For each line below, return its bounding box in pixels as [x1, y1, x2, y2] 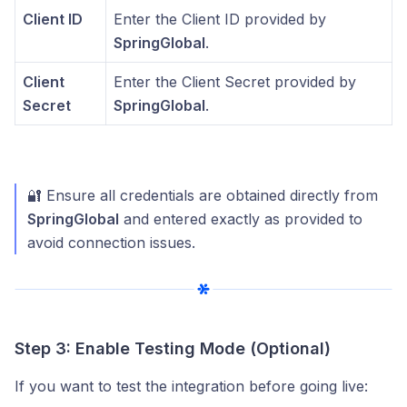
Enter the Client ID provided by [114, 9, 326, 28]
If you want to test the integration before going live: [15, 376, 368, 395]
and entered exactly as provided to [119, 209, 362, 228]
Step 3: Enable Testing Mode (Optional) [15, 338, 331, 358]
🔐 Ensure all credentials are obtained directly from [27, 185, 378, 204]
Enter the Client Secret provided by [114, 72, 356, 91]
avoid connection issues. [27, 233, 195, 252]
